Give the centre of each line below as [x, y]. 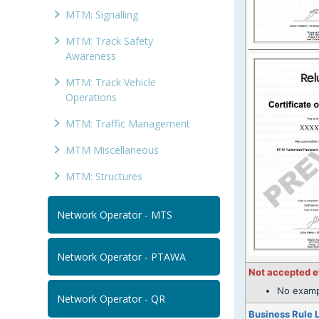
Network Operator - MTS [115, 215]
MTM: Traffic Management [128, 124]
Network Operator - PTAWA [122, 257]
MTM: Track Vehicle [111, 83]
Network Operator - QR [111, 299]
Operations [91, 98]
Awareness [91, 56]
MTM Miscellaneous [113, 150]
